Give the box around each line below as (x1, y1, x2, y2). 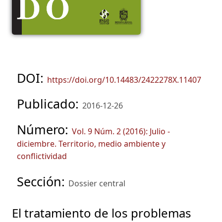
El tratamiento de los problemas (12, 204, 191, 221)
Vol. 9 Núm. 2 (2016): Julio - (72, 126, 170, 137)
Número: (17, 121, 72, 138)
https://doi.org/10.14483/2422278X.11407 (47, 74, 201, 86)
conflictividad (17, 151, 67, 162)
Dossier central (68, 178, 125, 189)
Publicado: (17, 95, 82, 112)
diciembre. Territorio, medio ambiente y (17, 138, 166, 150)
